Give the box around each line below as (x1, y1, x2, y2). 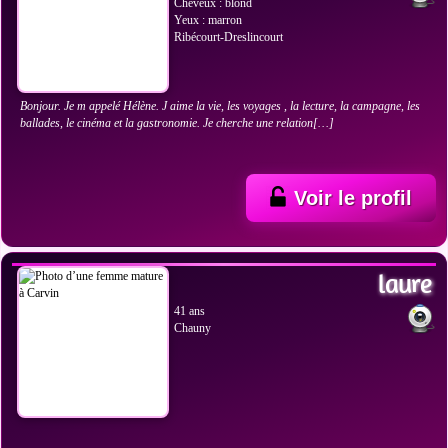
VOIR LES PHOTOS (48, 223, 138, 236)
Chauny (174, 321, 211, 335)
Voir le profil (294, 187, 412, 209)
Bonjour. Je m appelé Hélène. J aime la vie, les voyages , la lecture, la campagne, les (20, 99, 420, 113)
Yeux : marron (174, 13, 242, 27)
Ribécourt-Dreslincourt (174, 30, 283, 44)
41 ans (174, 304, 205, 318)
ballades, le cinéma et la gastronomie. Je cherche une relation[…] (20, 116, 334, 130)
